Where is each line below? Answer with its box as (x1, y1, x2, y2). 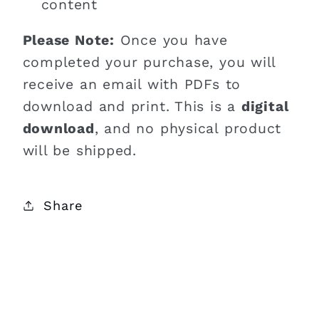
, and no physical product (94, 120, 282, 137)
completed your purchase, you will (22, 54, 276, 71)
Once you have (114, 32, 228, 49)
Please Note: (22, 32, 115, 49)
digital (241, 98, 289, 115)
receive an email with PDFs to (22, 76, 241, 93)
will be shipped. (22, 142, 137, 159)
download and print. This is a (22, 98, 241, 115)
